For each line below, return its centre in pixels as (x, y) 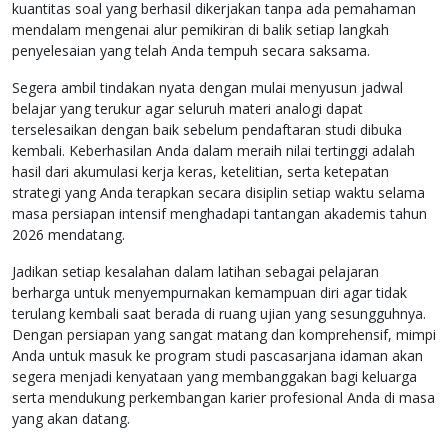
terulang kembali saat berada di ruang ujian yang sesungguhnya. (219, 314)
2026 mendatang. (68, 235)
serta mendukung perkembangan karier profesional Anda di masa (223, 398)
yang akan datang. (71, 419)
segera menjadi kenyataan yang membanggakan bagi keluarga (214, 377)
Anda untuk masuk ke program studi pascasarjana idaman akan (217, 356)
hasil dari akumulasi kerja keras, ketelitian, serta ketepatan (200, 172)
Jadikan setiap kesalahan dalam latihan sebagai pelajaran (195, 272)
